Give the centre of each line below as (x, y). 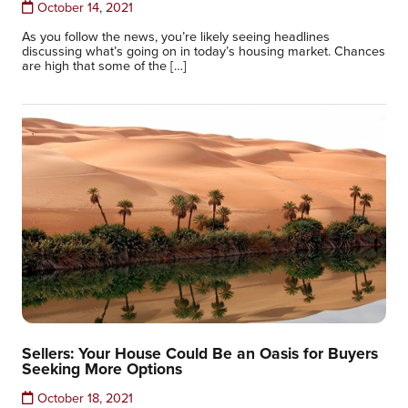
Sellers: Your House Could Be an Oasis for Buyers (200, 353)
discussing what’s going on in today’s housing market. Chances (204, 51)
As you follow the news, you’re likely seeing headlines (176, 36)
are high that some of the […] (104, 65)
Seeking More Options (102, 368)
